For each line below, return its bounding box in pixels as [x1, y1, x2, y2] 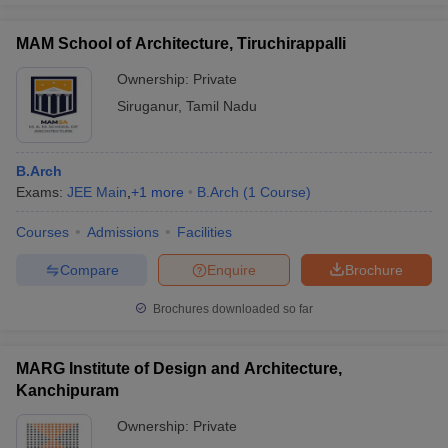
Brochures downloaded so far [150, 302, 313, 316]
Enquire [207, 261, 256, 278]
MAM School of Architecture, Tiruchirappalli [16, 35, 346, 52]
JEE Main [67, 184, 127, 200]
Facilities [177, 224, 232, 240]
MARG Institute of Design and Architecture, [16, 360, 342, 377]
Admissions [87, 224, 159, 240]
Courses [16, 224, 69, 240]
